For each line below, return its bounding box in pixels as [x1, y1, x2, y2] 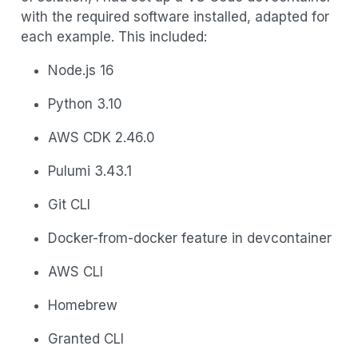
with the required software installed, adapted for [20, 8, 329, 25]
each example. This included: [20, 28, 207, 45]
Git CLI [47, 196, 90, 213]
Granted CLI [47, 330, 124, 347]
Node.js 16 [47, 62, 114, 78]
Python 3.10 [47, 95, 122, 112]
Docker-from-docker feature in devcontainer [47, 229, 332, 246]
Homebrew [47, 296, 117, 313]
